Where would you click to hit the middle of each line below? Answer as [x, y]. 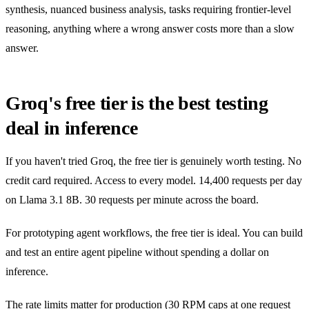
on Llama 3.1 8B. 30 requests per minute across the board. [132, 199]
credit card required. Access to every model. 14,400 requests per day [154, 180]
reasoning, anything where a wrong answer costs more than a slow [150, 28]
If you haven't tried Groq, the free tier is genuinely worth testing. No [153, 161]
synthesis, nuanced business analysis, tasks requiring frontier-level [148, 9]
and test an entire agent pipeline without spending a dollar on [137, 252]
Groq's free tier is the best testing [137, 103]
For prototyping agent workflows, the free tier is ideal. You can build [154, 232]
